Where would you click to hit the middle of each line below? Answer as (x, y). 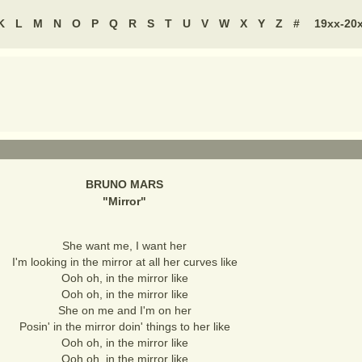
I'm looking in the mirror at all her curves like (124, 262)
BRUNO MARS (124, 184)
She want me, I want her (124, 246)
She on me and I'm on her (124, 310)
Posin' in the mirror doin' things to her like (124, 326)
